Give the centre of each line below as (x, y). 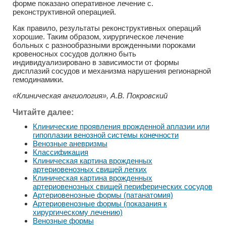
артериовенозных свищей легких (90, 169)
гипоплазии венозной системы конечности (106, 135)
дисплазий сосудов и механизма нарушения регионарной (112, 71)
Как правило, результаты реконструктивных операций (107, 28)
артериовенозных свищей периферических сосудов (123, 186)
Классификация (61, 152)
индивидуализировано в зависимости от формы (96, 63)
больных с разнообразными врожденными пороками (104, 45)
